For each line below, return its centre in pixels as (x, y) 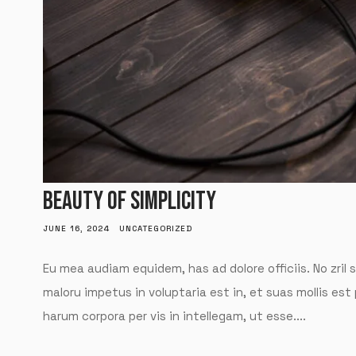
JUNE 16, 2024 (76, 228)
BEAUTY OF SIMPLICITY (129, 201)
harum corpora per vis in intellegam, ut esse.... (174, 315)
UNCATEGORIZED (155, 228)
